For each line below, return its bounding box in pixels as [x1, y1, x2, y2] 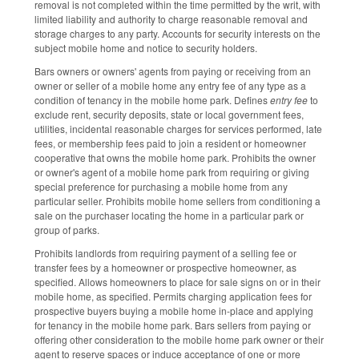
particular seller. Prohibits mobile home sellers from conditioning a [34, 194, 321, 208]
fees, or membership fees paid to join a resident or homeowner [34, 136, 306, 151]
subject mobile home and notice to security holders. [34, 41, 260, 55]
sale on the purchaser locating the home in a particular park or [34, 208, 304, 223]
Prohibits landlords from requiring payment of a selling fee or [34, 246, 296, 260]
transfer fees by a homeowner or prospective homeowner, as [34, 260, 296, 275]
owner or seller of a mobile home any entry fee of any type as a [34, 79, 306, 93]
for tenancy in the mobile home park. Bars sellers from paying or [34, 318, 311, 333]
